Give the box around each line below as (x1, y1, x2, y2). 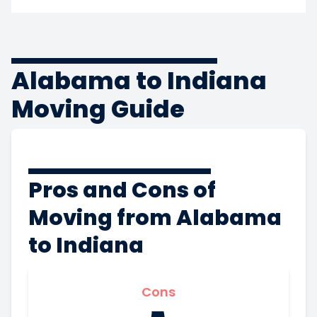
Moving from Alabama (28, 202, 282, 233)
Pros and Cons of (28, 175, 216, 205)
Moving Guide (11, 91, 185, 126)
